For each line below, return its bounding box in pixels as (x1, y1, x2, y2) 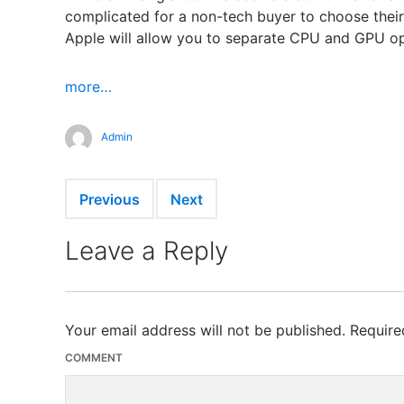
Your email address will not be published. (65, 320, 345, 339)
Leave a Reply (65, 234, 228, 266)
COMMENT (65, 350, 123, 364)
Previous (79, 189, 140, 208)
